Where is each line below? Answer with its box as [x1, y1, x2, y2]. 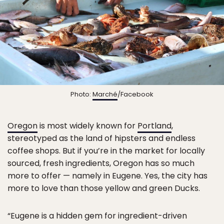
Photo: [70, 89, 92, 99]
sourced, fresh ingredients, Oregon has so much [7, 157, 194, 169]
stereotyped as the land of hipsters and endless [7, 132, 195, 144]
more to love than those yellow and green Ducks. [7, 182, 200, 194]
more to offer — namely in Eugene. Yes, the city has [7, 169, 207, 181]
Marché [92, 89, 117, 99]
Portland [137, 119, 171, 131]
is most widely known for [37, 119, 137, 131]
